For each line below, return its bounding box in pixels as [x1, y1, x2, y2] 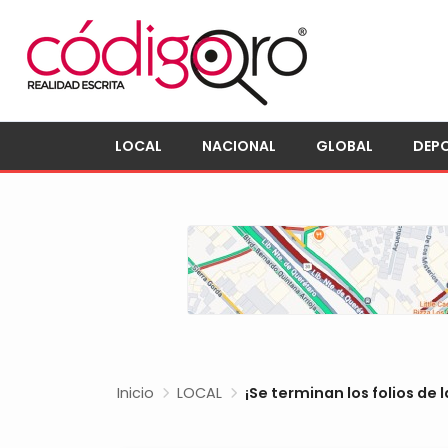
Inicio [117, 383, 154, 403]
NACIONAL [202, 136, 276, 156]
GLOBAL [316, 136, 373, 156]
